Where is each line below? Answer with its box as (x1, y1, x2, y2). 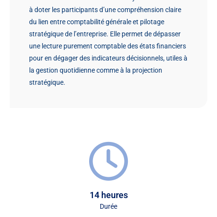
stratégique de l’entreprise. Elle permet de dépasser (29, 30, 181, 38)
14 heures (89, 190, 128, 200)
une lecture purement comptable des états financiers (29, 42, 186, 50)
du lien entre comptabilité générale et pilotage (29, 18, 164, 26)
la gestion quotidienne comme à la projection (29, 66, 162, 74)
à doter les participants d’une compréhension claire (29, 6, 181, 14)
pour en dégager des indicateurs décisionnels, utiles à (29, 54, 187, 62)
